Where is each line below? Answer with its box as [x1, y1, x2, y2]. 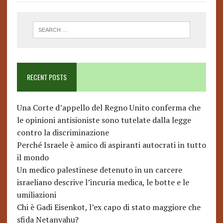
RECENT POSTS [26, 72, 67, 83]
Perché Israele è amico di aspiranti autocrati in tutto [16, 139, 206, 151]
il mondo [16, 152, 49, 163]
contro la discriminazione [16, 127, 109, 138]
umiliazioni [16, 189, 56, 201]
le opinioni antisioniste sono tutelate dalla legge [16, 114, 191, 126]
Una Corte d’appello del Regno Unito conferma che [16, 102, 201, 113]
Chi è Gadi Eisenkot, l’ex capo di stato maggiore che [16, 202, 201, 213]
